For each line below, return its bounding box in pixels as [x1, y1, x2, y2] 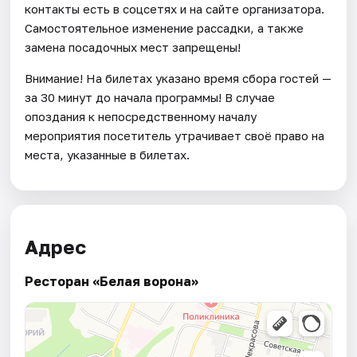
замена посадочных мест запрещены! [25, 39, 241, 54]
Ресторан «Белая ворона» [25, 273, 199, 290]
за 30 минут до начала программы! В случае [25, 89, 276, 104]
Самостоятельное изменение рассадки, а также [25, 20, 304, 35]
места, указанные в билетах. [25, 147, 190, 162]
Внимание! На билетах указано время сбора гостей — [25, 70, 332, 85]
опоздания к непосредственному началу [25, 108, 257, 124]
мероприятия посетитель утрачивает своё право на [25, 127, 325, 143]
